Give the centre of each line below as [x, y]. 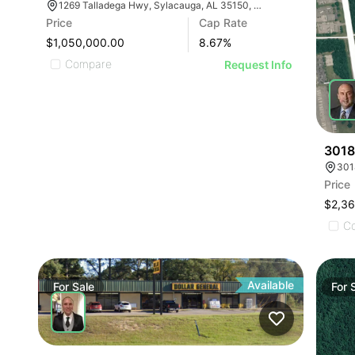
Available [271, 284]
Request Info [259, 64]
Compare [88, 63]
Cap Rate [223, 22]
